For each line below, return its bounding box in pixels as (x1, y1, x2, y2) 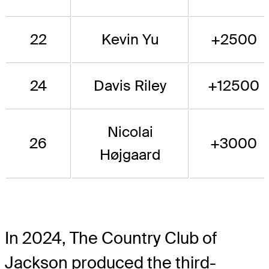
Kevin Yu (101, 30, 159, 49)
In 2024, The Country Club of (5, 228, 217, 249)
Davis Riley (94, 76, 166, 95)
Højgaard (99, 145, 161, 165)
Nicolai (107, 122, 153, 142)
